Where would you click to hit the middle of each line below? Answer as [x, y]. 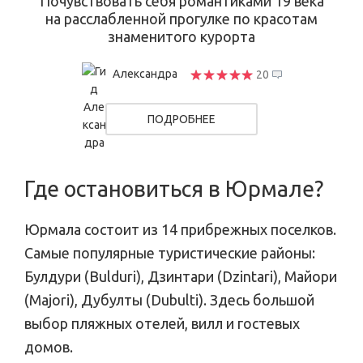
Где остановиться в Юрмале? [174, 189]
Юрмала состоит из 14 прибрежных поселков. [180, 230]
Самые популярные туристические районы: [170, 253]
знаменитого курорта [181, 37]
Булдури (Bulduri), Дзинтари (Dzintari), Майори [181, 277]
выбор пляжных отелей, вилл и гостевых [162, 324]
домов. [49, 347]
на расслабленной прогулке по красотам [181, 19]
